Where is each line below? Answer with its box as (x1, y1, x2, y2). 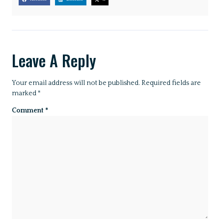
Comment (12, 107, 45, 115)
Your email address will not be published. (12, 79, 140, 87)
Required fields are (141, 79, 201, 87)
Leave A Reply (12, 48, 96, 72)
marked (12, 89, 38, 97)
